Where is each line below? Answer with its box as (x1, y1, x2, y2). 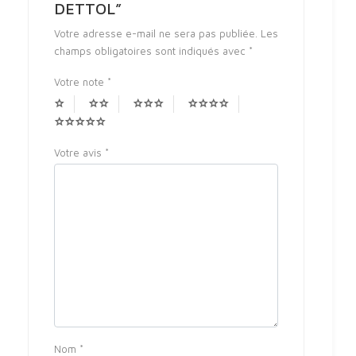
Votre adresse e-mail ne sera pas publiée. (54, 26, 257, 40)
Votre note (54, 75, 107, 88)
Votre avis (54, 145, 105, 159)
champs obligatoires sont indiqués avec (54, 44, 249, 57)
